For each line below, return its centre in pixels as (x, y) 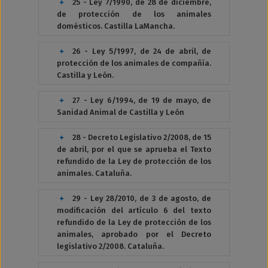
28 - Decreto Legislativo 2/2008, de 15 (142, 137)
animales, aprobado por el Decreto (134, 234)
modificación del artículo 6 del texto (134, 210)
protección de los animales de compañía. (134, 63)
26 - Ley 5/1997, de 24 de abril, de (142, 51)
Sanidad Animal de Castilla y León (121, 112)
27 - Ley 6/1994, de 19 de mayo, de (142, 100)
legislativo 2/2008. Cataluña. (110, 246)
